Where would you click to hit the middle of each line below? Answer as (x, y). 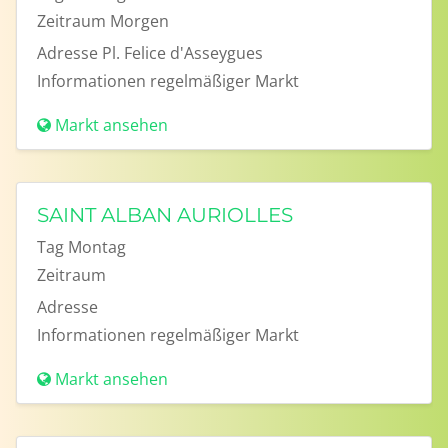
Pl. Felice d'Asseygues (182, 53)
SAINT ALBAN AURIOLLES (165, 215)
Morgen (139, 21)
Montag (97, 247)
